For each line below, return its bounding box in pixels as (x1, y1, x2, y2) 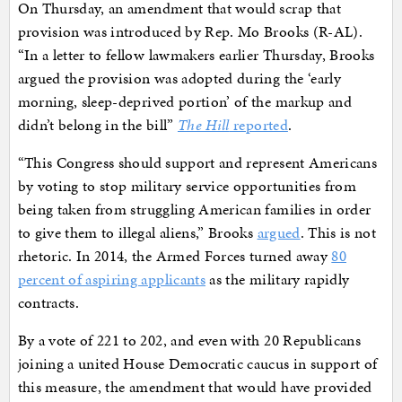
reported (229, 114, 288, 136)
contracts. (17, 292, 79, 314)
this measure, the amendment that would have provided (17, 376, 372, 398)
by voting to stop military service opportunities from (17, 175, 357, 197)
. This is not (300, 222, 377, 244)
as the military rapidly (205, 268, 350, 291)
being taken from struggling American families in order (17, 198, 371, 221)
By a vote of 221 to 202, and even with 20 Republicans (17, 329, 362, 352)
